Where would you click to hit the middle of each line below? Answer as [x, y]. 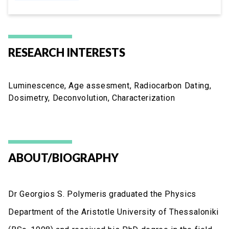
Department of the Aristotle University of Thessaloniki [114, 212]
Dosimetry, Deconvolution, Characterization [92, 98]
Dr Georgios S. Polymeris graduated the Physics [102, 194]
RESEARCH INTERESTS [67, 52]
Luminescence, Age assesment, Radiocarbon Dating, [110, 85]
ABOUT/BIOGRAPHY [64, 157]
